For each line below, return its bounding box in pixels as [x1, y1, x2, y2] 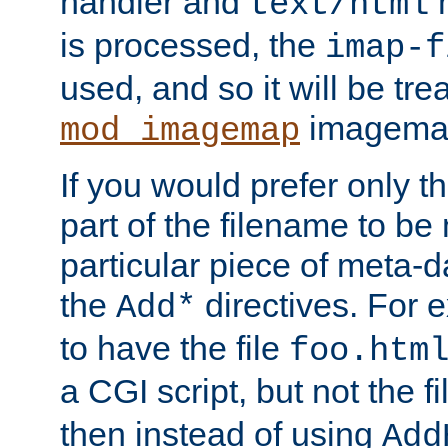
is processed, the [60, 25, 325, 64]
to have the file [60, 328, 289, 367]
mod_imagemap [60, 111, 300, 150]
